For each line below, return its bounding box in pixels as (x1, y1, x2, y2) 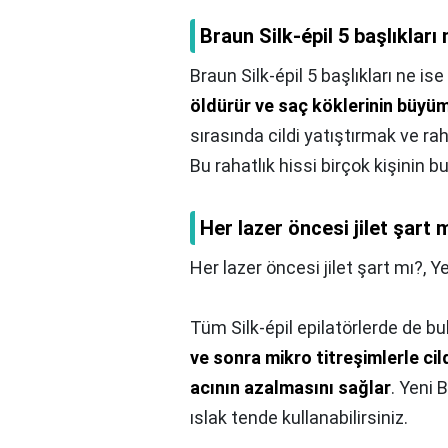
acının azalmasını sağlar (190, 377, 391, 399)
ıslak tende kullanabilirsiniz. (190, 407, 408, 429)
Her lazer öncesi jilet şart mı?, (190, 257, 430, 279)
